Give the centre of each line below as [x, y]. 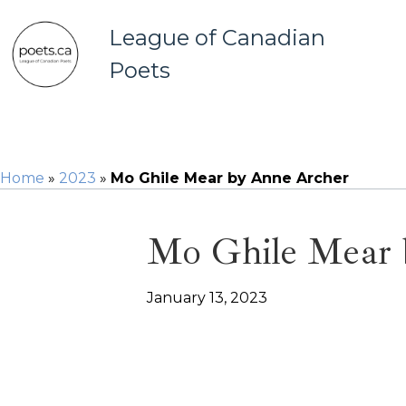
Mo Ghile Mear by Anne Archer [230, 178]
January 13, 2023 [207, 298]
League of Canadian [217, 38]
